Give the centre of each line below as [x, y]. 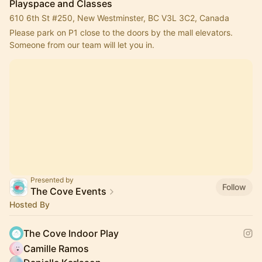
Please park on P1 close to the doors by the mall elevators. [121, 32]
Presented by [52, 180]
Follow [234, 187]
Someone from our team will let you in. [82, 45]
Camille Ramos [56, 249]
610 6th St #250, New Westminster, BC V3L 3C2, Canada [119, 18]
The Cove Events [68, 191]
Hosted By [30, 204]
